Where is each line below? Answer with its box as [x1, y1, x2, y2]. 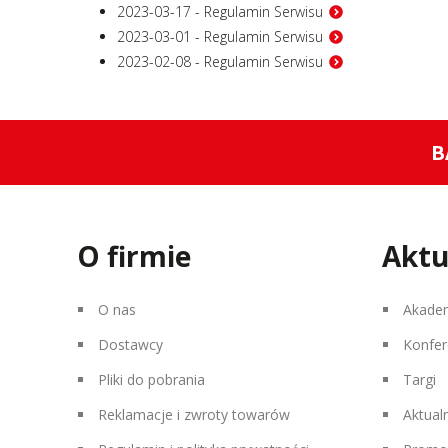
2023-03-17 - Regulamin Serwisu [117, 2, 323, 21]
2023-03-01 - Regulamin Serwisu [117, 27, 323, 46]
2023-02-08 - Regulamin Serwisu [117, 52, 323, 71]
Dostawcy [98, 335, 163, 354]
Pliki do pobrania [98, 370, 205, 389]
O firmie [77, 237, 191, 275]
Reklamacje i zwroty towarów [98, 405, 290, 424]
